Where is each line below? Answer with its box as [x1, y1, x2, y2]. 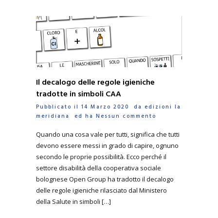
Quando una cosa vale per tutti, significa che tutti [36, 130, 180, 139]
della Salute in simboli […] [36, 197, 111, 206]
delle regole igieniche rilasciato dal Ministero [36, 186, 167, 195]
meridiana [36, 111, 70, 121]
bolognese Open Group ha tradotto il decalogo [36, 175, 174, 184]
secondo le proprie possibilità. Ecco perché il [36, 152, 166, 162]
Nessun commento [96, 111, 156, 121]
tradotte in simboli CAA [36, 88, 121, 101]
